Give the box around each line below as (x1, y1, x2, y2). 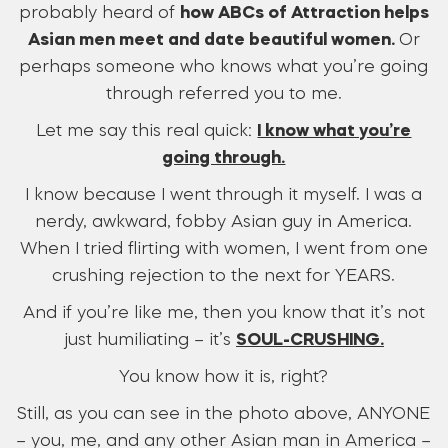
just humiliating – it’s (63, 332, 236, 350)
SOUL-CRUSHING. (235, 332, 384, 350)
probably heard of (18, 5, 180, 23)
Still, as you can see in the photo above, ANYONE (17, 406, 431, 424)
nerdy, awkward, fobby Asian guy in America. (35, 214, 413, 232)
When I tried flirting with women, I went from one (19, 241, 428, 259)
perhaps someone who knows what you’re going (19, 59, 429, 77)
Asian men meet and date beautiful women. (27, 32, 399, 50)
